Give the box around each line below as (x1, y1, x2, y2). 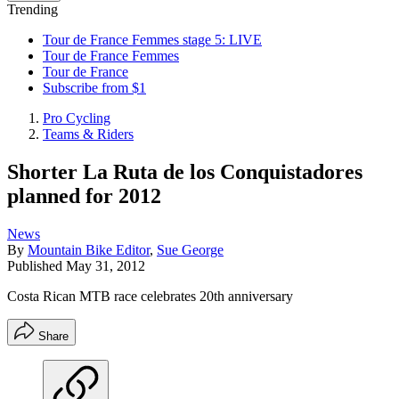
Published (7, 257, 66, 273)
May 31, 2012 (66, 257, 145, 273)
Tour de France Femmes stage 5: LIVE (43, 32, 262, 47)
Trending (7, 2, 58, 17)
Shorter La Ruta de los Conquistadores (7, 159, 362, 183)
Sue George (157, 241, 224, 257)
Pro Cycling (43, 110, 110, 126)
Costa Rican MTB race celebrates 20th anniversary (7, 288, 293, 304)
